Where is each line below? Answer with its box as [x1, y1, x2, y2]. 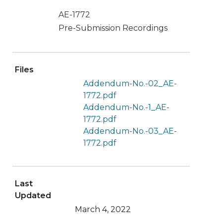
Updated [14, 191, 51, 201]
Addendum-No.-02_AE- [83, 78, 177, 88]
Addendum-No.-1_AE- [83, 102, 169, 112]
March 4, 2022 [75, 205, 131, 215]
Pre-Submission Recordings [58, 23, 167, 33]
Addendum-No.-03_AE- [83, 126, 177, 136]
